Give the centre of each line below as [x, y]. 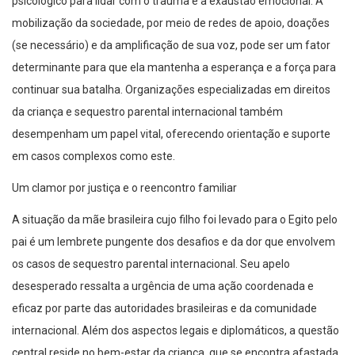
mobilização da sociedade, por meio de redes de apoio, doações [171, 23]
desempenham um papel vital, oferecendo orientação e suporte [171, 134]
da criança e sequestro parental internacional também [147, 112]
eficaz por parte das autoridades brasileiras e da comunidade [164, 309]
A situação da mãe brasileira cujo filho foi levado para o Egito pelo [175, 220]
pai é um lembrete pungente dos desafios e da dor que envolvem [174, 242]
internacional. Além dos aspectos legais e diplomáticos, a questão [176, 331]
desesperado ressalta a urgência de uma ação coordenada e [163, 286]
